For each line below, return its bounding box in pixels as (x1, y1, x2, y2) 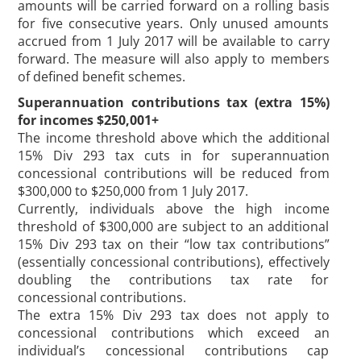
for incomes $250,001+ (18, 111, 160, 129)
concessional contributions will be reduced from (18, 164, 330, 182)
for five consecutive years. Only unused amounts (18, 15, 330, 32)
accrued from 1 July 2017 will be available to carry (18, 32, 330, 50)
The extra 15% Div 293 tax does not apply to (18, 306, 330, 324)
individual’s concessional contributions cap (18, 342, 330, 359)
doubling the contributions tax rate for (18, 271, 330, 288)
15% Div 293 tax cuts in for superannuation (18, 147, 330, 164)
